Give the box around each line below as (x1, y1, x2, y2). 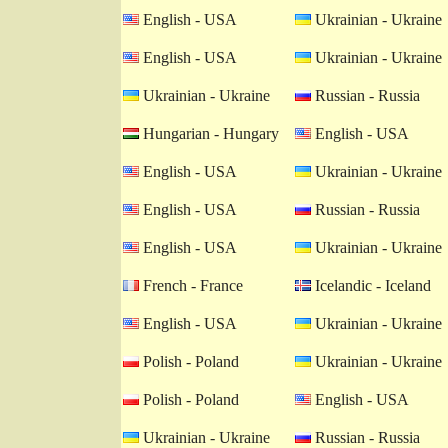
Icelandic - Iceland (311, 277, 431, 294)
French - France (139, 277, 243, 294)
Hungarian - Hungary (139, 125, 279, 142)
